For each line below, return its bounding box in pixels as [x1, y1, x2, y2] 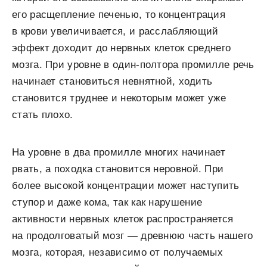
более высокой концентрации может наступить [12, 180, 240, 192]
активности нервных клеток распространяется [12, 213, 234, 225]
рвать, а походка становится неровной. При [12, 163, 224, 175]
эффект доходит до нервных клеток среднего [12, 42, 231, 54]
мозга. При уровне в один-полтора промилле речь [12, 59, 254, 71]
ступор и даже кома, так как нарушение [12, 197, 203, 209]
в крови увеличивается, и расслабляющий [12, 26, 219, 38]
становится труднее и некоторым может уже [12, 92, 226, 104]
